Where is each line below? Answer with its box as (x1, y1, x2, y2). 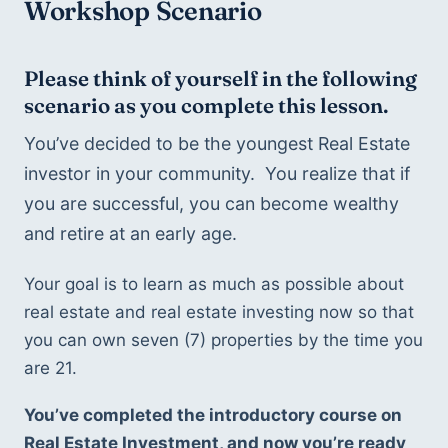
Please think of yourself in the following (24, 66, 417, 92)
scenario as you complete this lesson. (24, 93, 389, 119)
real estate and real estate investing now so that (24, 301, 414, 322)
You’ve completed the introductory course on (24, 405, 402, 426)
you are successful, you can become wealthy (24, 193, 399, 215)
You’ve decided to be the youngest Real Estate (24, 133, 410, 155)
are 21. (24, 357, 77, 378)
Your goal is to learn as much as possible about (24, 273, 404, 294)
